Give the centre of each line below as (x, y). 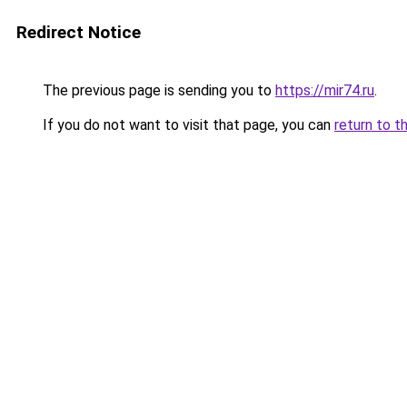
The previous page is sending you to (157, 90)
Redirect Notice (79, 32)
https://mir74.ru (325, 90)
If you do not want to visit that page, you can (187, 125)
